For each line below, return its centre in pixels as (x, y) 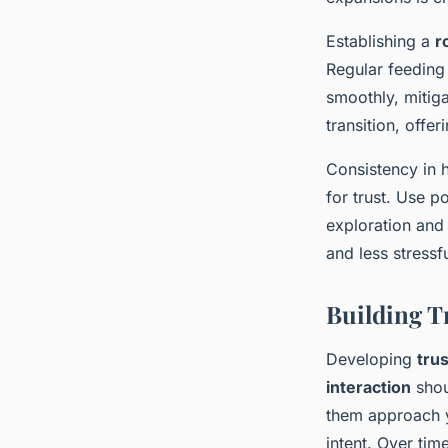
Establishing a (380, 41)
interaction (368, 387)
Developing (371, 359)
